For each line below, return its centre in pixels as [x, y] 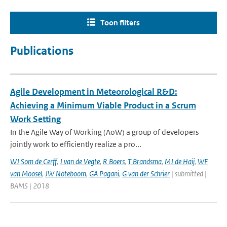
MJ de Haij [180, 161]
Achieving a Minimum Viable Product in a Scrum [103, 105]
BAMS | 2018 [30, 186]
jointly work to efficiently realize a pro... [76, 144]
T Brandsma [145, 161]
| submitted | [188, 174]
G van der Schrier [146, 174]
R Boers [114, 161]
